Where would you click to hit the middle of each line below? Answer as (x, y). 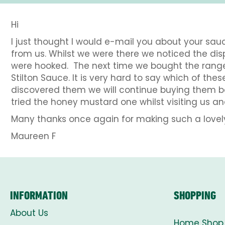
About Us (29, 213)
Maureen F (33, 136)
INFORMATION (39, 195)
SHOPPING (195, 195)
